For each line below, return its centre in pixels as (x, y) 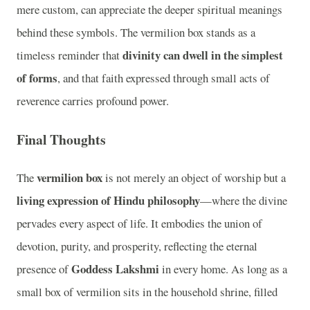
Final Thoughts (61, 139)
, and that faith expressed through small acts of (164, 78)
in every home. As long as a (223, 269)
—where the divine (244, 201)
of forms (37, 78)
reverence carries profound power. (93, 101)
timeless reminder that (70, 55)
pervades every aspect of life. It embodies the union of (139, 224)
